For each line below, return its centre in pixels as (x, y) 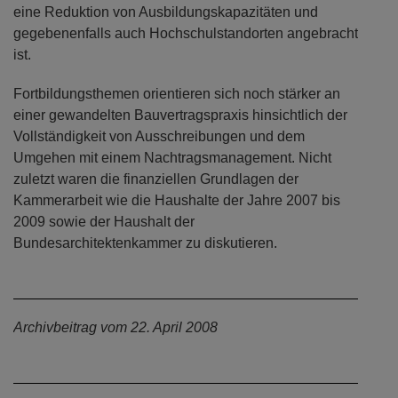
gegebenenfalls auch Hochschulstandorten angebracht (186, 34)
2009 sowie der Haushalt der (104, 222)
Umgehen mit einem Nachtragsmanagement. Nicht (172, 158)
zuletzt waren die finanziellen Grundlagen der (156, 179)
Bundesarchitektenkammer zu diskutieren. (145, 243)
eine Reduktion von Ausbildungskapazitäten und (166, 12)
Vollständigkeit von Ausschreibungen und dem (159, 137)
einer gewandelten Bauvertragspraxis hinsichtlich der (180, 115)
